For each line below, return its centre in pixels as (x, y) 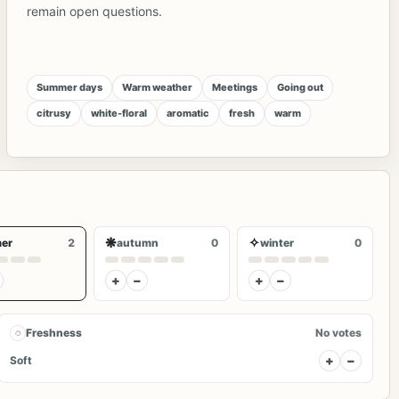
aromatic (188, 113)
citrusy (54, 113)
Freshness (54, 333)
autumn (137, 242)
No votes (338, 333)
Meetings (235, 87)
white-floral (119, 113)
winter (277, 242)
